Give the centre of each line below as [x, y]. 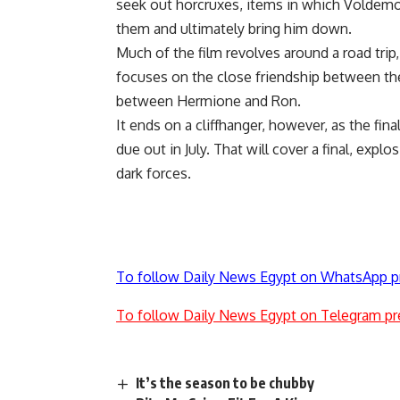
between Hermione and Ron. [208, 101]
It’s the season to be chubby [225, 383]
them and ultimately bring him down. [234, 29]
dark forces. [154, 174]
